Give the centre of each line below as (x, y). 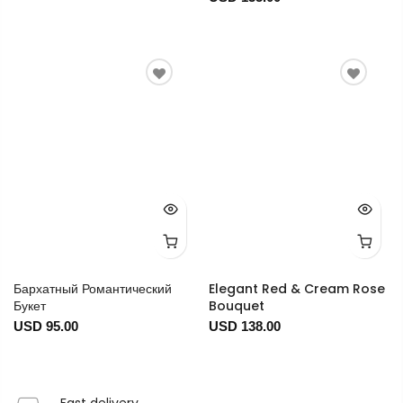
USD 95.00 (46, 327)
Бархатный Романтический (93, 289)
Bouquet (236, 306)
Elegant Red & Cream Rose (296, 289)
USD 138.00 (244, 327)
